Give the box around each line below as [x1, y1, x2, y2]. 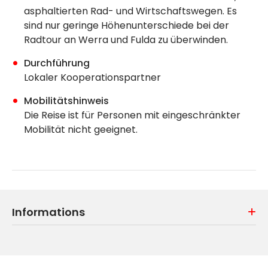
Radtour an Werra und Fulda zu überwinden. [24, 32, 228, 47]
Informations [12, 204, 85, 220]
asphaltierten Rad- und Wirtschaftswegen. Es [24, 4, 237, 18]
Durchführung [24, 56, 90, 70]
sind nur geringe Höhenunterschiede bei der [24, 18, 229, 32]
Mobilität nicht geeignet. [24, 122, 138, 136]
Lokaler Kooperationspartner [24, 70, 161, 84]
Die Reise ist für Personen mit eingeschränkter [24, 108, 240, 122]
